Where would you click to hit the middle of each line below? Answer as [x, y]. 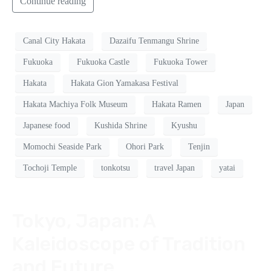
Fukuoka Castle [103, 62]
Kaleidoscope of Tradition [129, 243]
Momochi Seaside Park [62, 147]
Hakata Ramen [177, 105]
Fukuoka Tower [181, 62]
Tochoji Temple [50, 168]
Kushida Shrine [121, 126]
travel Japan [175, 168]
